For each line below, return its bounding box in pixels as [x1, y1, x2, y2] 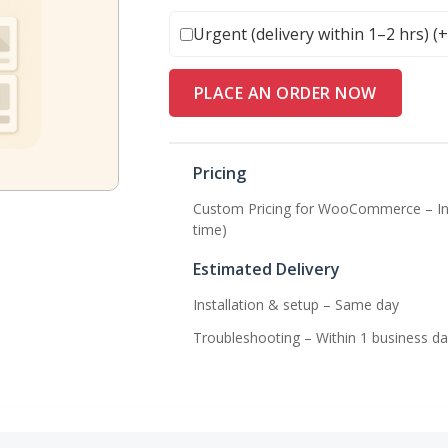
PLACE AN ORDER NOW [193, 82, 377, 104]
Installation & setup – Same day [192, 295, 399, 314]
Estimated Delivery [192, 258, 340, 280]
